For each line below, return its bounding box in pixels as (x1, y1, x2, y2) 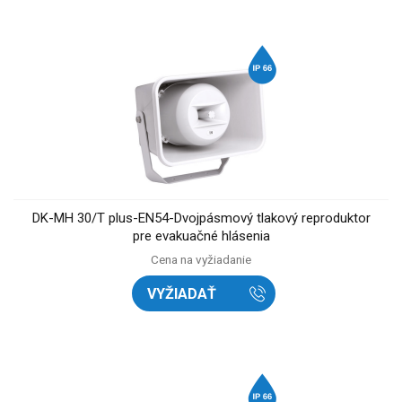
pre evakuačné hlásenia (132, 228, 270, 245)
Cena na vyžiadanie (151, 252, 251, 267)
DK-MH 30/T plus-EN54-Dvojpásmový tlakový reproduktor (31, 210, 371, 227)
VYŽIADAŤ (146, 284, 216, 302)
